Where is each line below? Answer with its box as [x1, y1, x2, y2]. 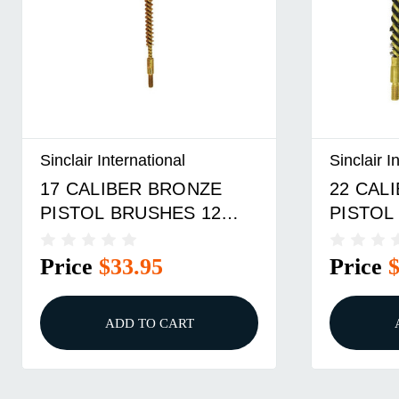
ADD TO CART [104, 315, 194, 331]
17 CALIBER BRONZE [40, 178, 223, 199]
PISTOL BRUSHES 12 [40, 202, 222, 223]
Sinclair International [40, 151, 186, 170]
